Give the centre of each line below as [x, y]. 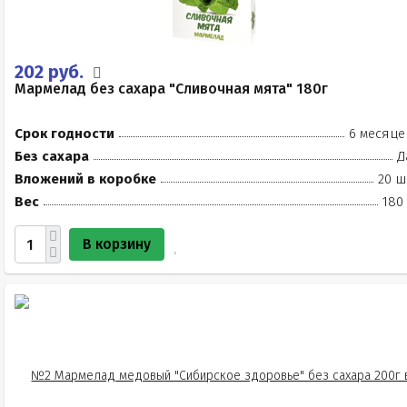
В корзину [117, 244]
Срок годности [65, 134]
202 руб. [51, 72]
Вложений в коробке [85, 179]
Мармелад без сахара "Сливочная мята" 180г [171, 89]
